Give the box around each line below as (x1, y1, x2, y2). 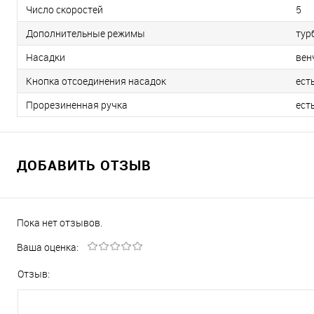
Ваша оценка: (17, 240, 78, 254)
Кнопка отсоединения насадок (26, 74, 166, 88)
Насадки (26, 50, 65, 64)
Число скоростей (26, 2, 103, 16)
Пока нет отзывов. (17, 215, 102, 229)
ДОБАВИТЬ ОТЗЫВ (17, 155, 151, 175)
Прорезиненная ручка (26, 97, 128, 111)
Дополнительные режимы (26, 26, 145, 40)
